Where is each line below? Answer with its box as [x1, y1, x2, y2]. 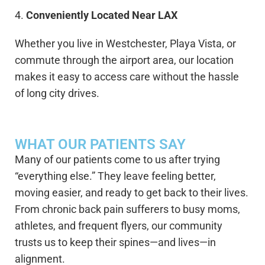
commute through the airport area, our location [15, 54, 234, 67]
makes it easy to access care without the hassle [15, 70, 239, 83]
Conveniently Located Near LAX [26, 9, 177, 22]
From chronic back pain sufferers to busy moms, [15, 203, 240, 216]
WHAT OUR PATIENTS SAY [15, 136, 186, 153]
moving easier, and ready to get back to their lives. [15, 186, 248, 199]
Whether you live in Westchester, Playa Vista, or [15, 37, 236, 50]
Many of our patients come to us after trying [15, 153, 220, 166]
